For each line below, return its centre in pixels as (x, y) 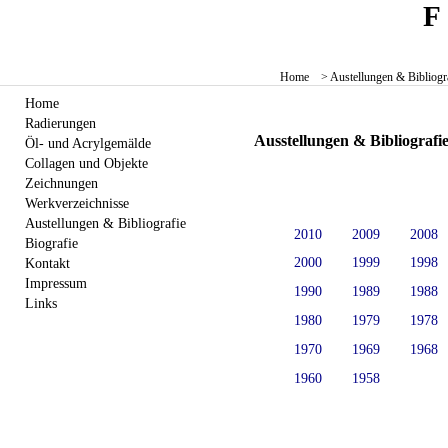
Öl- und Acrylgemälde (88, 143)
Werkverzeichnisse (77, 203)
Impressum (56, 283)
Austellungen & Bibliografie (105, 223)
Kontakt (47, 263)
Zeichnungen (61, 183)
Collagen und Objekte (86, 163)
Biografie (51, 243)
